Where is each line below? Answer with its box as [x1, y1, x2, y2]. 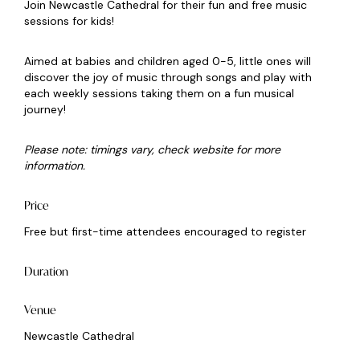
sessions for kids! [24, 14, 114, 29]
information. [24, 158, 85, 174]
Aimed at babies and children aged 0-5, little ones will [24, 54, 311, 69]
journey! [24, 102, 66, 117]
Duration [24, 264, 68, 280]
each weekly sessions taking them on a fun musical [24, 86, 294, 101]
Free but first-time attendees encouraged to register [24, 224, 306, 239]
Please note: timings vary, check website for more [24, 142, 280, 157]
